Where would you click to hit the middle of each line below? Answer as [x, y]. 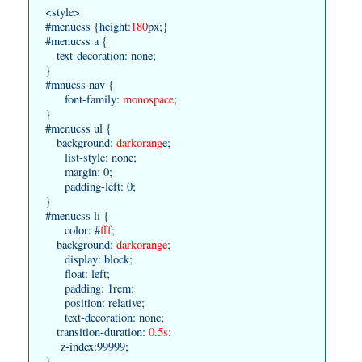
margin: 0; [79, 171]
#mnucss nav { [80, 84]
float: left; [78, 273]
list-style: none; [91, 157]
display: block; [89, 259]
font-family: [82, 99]
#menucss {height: [88, 26]
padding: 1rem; [90, 288]
